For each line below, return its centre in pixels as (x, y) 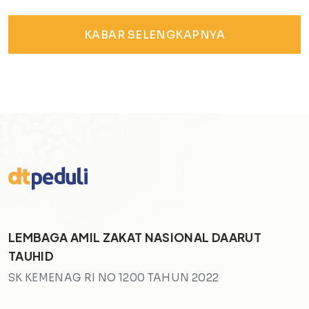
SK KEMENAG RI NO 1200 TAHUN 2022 (114, 278)
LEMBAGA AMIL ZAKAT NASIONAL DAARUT (135, 238)
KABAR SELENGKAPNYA (154, 34)
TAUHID (31, 256)
